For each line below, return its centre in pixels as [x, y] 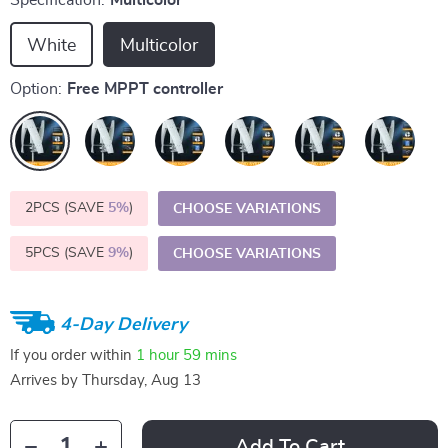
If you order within [73, 355]
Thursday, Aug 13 [141, 380]
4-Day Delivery [123, 324]
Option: [36, 89]
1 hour [157, 355]
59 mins [210, 355]
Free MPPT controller [145, 89]
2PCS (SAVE [66, 208]
